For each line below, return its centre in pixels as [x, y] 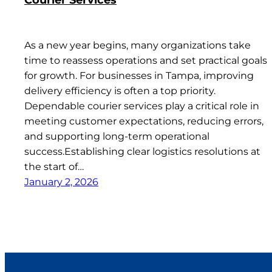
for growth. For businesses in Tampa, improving [139, 75]
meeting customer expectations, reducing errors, [144, 121]
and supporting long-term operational [117, 136]
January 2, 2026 [61, 182]
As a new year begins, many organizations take [138, 45]
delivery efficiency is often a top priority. [120, 90]
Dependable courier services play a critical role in [142, 106]
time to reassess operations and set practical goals [146, 60]
